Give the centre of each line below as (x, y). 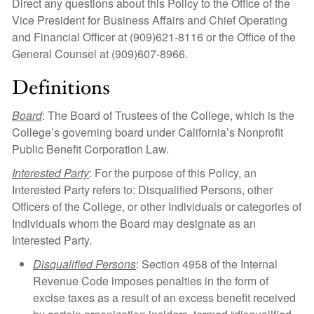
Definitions (61, 88)
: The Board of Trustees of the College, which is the (168, 115)
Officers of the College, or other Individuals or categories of (157, 206)
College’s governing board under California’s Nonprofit (148, 132)
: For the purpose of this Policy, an (173, 173)
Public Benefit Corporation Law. (90, 149)
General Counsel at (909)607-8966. (100, 54)
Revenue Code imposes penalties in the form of (151, 281)
